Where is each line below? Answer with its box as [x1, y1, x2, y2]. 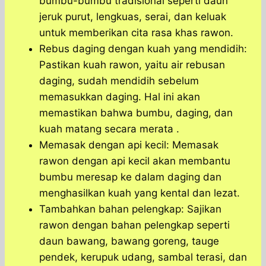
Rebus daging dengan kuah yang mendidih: [39, 43, 247, 55]
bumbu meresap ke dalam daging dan [39, 171, 221, 183]
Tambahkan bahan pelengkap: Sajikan [39, 203, 221, 216]
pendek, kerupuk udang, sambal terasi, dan [39, 251, 247, 264]
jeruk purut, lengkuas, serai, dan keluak [39, 11, 226, 23]
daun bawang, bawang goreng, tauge [39, 235, 219, 248]
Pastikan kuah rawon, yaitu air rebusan [39, 59, 225, 71]
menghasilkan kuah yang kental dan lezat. [39, 187, 240, 199]
